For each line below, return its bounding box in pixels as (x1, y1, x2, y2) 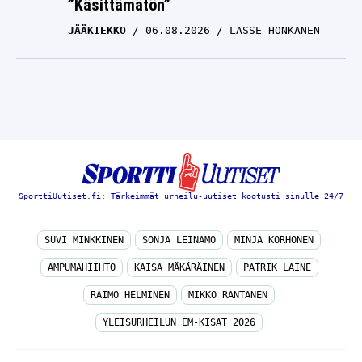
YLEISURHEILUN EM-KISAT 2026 (103, 317, 255, 329)
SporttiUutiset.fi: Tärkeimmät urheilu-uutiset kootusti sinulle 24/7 (19, 192, 343, 201)
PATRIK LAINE (242, 262, 311, 274)
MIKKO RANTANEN (188, 289, 267, 301)
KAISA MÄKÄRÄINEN (133, 262, 225, 274)
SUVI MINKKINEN (44, 234, 124, 246)
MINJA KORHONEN (234, 234, 314, 246)
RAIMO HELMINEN (90, 289, 170, 301)
